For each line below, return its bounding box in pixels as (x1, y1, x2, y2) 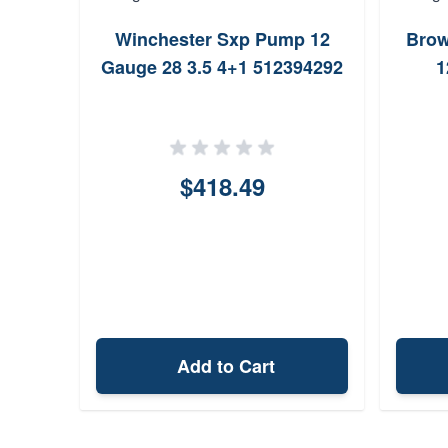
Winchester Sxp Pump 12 (114, 26, 330, 52)
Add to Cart (177, 353, 275, 379)
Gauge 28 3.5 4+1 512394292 (101, 54, 343, 80)
